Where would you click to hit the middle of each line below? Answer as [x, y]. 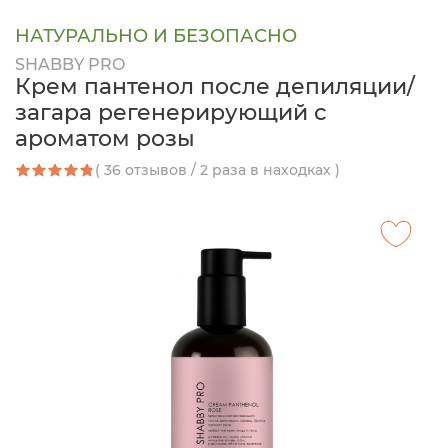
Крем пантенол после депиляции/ [215, 86]
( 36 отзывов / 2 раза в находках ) [217, 169]
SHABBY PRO [70, 64]
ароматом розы [105, 138]
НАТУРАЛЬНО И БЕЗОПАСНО [156, 36]
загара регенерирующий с [171, 112]
